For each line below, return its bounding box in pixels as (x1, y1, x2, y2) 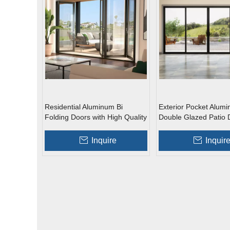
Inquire (91, 136, 117, 145)
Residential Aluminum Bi (45, 103, 123, 111)
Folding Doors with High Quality (45, 113, 147, 121)
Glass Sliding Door (159, 123, 219, 131)
